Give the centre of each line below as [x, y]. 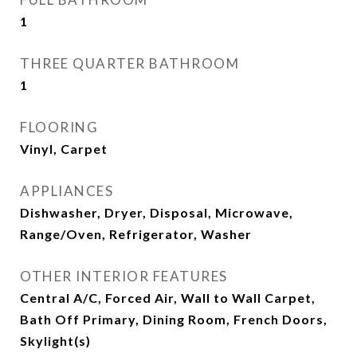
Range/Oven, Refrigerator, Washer [136, 234]
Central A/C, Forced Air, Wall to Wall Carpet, [168, 298]
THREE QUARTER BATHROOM [129, 63]
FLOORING [59, 127]
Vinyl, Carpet [64, 149]
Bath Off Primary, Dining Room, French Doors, [174, 319]
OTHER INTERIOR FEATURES [124, 276]
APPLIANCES [67, 191]
